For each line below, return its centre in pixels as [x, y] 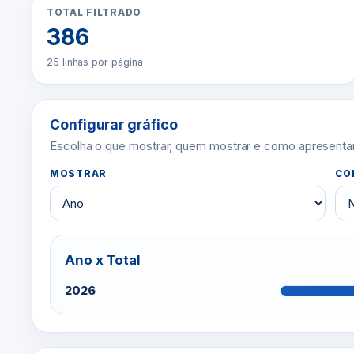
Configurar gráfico [114, 124]
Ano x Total [103, 260]
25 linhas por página [95, 62]
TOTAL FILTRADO [94, 13]
